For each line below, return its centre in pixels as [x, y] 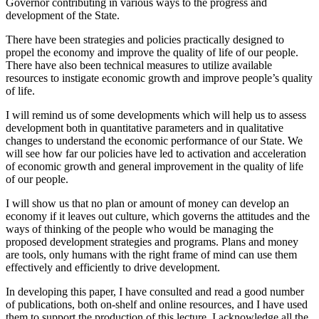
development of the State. [63, 15]
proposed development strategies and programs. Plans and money [152, 241]
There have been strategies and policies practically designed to [145, 39]
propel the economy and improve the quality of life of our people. [152, 52]
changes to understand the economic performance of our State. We [154, 140]
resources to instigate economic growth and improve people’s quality [159, 78]
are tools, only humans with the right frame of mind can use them [151, 254]
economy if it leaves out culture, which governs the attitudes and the [158, 216]
